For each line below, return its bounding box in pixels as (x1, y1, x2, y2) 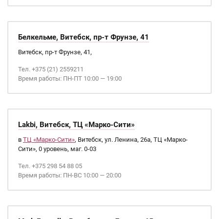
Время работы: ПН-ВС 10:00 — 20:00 (18, 172, 121, 179)
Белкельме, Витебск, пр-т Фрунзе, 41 (18, 33, 149, 42)
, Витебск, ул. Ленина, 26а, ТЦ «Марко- (75, 136, 188, 143)
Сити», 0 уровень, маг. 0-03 (18, 145, 96, 153)
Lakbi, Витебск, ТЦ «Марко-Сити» (18, 120, 135, 129)
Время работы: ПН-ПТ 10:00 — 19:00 (18, 75, 122, 82)
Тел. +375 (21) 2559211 (18, 66, 84, 73)
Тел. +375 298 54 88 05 (18, 162, 82, 170)
